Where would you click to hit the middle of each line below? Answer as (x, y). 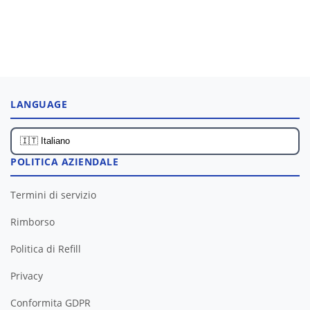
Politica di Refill (46, 248)
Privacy (27, 275)
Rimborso (33, 221)
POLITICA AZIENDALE (64, 161)
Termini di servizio (53, 194)
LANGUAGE (39, 104)
